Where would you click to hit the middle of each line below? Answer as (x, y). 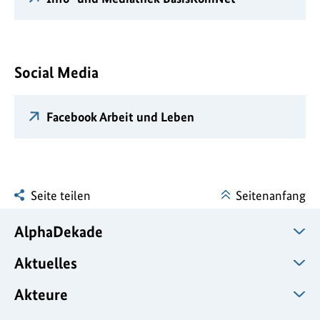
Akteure (41, 294)
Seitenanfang (271, 195)
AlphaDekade (59, 231)
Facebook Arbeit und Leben (120, 116)
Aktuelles (46, 262)
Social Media (56, 72)
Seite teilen (61, 195)
